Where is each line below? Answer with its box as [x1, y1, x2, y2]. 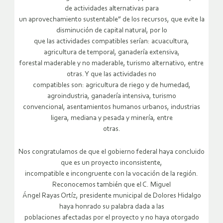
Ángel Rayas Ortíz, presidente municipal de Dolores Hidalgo [22, 192, 201, 200]
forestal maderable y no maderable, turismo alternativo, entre [19, 59, 204, 67]
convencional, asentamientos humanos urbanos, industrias [23, 103, 200, 111]
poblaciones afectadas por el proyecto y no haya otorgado [24, 214, 199, 222]
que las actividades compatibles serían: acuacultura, [34, 37, 189, 45]
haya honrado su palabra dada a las [59, 203, 164, 211]
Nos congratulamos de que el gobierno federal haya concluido [18, 148, 205, 156]
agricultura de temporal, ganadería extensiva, [43, 48, 180, 56]
